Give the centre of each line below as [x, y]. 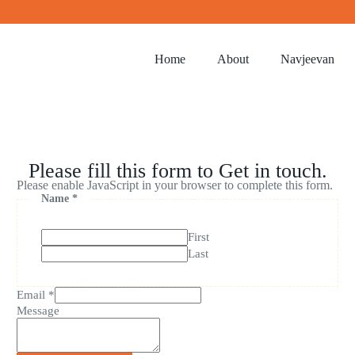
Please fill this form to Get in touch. [177, 171]
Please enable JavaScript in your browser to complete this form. [175, 185]
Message [38, 311]
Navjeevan [307, 59]
